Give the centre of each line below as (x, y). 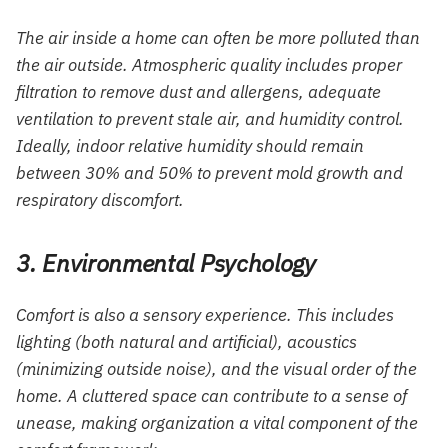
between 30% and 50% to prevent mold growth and (209, 172)
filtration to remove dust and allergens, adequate (198, 91)
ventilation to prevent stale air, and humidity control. (210, 118)
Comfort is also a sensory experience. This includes (205, 314)
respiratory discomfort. (100, 199)
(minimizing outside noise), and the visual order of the (216, 368)
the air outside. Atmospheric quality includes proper (209, 64)
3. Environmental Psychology (166, 262)
